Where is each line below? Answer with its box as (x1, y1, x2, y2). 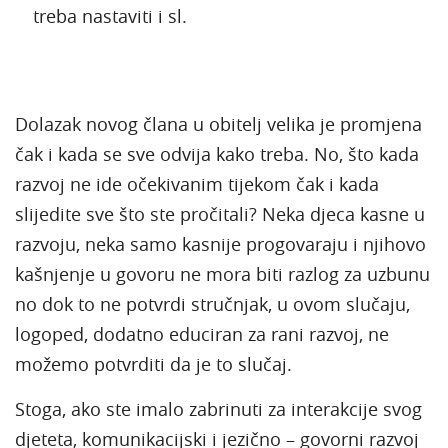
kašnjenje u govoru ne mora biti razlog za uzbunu (15, 261, 430, 286)
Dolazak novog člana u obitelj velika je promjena (15, 111, 422, 136)
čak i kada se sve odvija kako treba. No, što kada (15, 141, 419, 166)
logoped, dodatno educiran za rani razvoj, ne (15, 321, 389, 346)
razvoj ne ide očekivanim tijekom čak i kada (15, 171, 379, 196)
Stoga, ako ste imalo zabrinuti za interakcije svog (15, 396, 422, 421)
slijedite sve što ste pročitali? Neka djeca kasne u (15, 201, 425, 226)
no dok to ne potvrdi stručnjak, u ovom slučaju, (15, 291, 410, 316)
